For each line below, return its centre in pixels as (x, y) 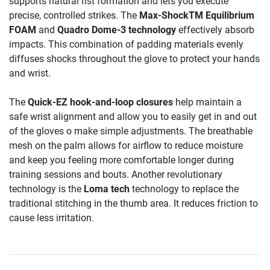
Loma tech (107, 189)
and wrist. (30, 74)
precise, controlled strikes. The (74, 16)
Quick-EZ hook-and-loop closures (100, 102)
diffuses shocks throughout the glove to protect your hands (134, 59)
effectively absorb (215, 30)
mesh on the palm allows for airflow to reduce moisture (126, 146)
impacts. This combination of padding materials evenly (126, 45)
